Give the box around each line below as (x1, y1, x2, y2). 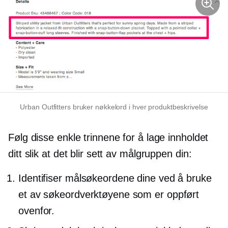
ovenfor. (18, 205, 55, 216)
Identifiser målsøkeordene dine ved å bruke (18, 172, 212, 184)
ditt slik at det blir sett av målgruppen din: (8, 148, 192, 159)
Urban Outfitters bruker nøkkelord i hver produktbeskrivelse (20, 102, 208, 111)
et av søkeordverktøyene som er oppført (18, 188, 199, 200)
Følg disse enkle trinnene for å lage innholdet (8, 131, 209, 143)
